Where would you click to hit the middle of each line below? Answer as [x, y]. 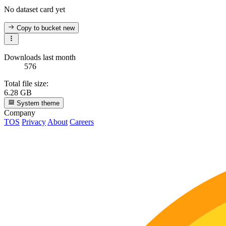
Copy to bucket [39, 28]
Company [20, 112]
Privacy [34, 122]
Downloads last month [40, 57]
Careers [82, 122]
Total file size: [26, 83]
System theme [37, 103]
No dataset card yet [35, 9]
